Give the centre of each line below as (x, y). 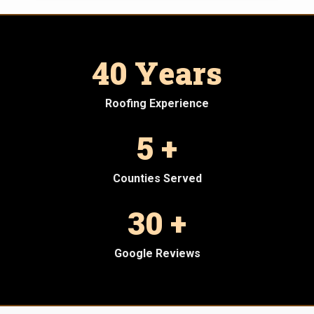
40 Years (157, 73)
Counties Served (157, 178)
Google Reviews (157, 253)
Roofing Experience (157, 103)
